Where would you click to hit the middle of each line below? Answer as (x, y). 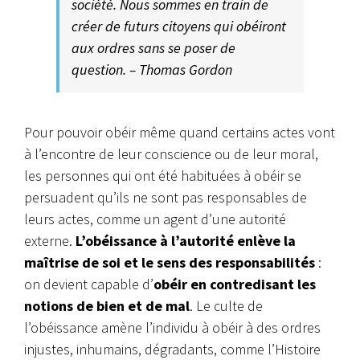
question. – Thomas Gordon (152, 69)
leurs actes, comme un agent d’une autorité (155, 219)
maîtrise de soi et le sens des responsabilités (170, 262)
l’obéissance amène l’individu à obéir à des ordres (172, 327)
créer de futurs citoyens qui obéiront (179, 26)
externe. (50, 240)
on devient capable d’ (89, 284)
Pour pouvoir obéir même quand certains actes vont (180, 132)
